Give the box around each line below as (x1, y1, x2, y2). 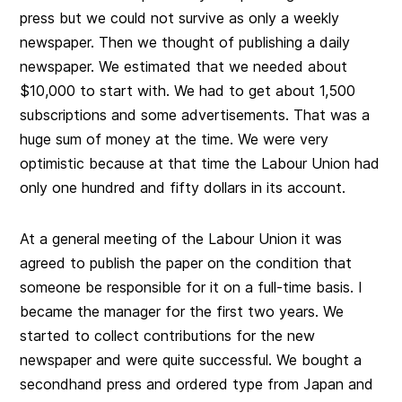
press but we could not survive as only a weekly (20, 9, 340, 28)
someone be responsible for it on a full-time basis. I (20, 278, 363, 297)
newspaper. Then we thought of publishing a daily (20, 33, 351, 52)
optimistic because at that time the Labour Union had (20, 154, 380, 173)
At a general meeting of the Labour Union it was (20, 230, 343, 249)
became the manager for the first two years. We (20, 302, 345, 321)
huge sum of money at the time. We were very (20, 130, 329, 149)
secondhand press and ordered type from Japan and (20, 375, 374, 394)
